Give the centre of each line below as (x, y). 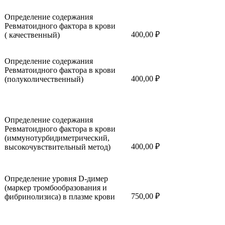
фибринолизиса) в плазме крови (60, 197)
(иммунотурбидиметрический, (57, 138)
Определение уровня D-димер (56, 179)
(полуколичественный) (44, 79)
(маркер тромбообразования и (56, 188)
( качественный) (32, 35)
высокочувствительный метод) (58, 147)
